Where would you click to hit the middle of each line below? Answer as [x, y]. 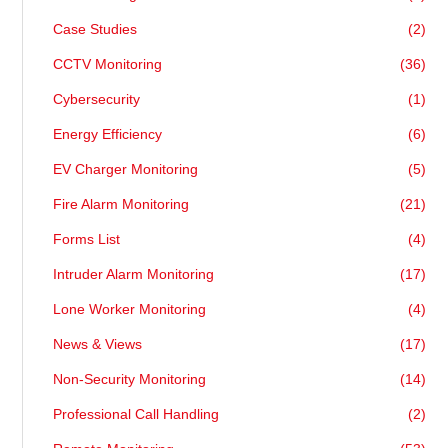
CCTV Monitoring [108, 64]
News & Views [98, 344]
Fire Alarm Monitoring [121, 204]
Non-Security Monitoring [130, 379]
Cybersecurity [97, 99]
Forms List [87, 239]
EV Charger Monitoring [126, 169]
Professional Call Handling [136, 414]
